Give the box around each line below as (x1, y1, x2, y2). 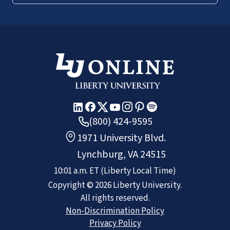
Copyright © (48, 179, 95, 191)
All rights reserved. (80, 191, 150, 204)
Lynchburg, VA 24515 (77, 147, 166, 162)
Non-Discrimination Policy (66, 204, 164, 217)
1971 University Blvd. (77, 130, 166, 145)
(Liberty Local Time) (101, 164, 176, 177)
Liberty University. (111, 179, 182, 191)
